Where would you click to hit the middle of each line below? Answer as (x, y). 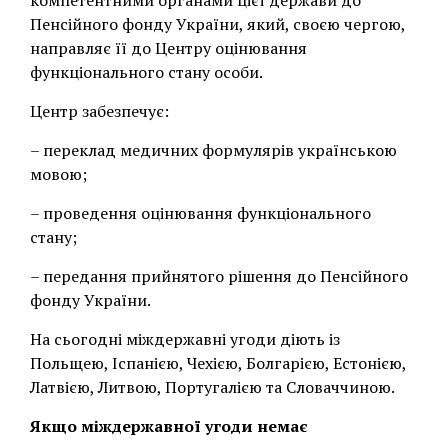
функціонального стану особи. (146, 72)
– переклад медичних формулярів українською (213, 150)
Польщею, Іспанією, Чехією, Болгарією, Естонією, (218, 363)
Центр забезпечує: (99, 111)
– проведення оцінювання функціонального (200, 213)
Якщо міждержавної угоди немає (169, 426)
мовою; (58, 174)
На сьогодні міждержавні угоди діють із (185, 339)
